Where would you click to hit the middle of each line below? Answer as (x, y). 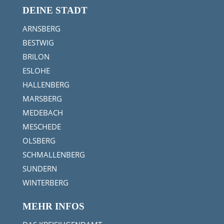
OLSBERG (39, 140)
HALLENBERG (46, 84)
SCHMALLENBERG (53, 154)
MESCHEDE (41, 126)
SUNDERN (39, 168)
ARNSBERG (41, 28)
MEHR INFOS (53, 206)
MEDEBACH (42, 112)
